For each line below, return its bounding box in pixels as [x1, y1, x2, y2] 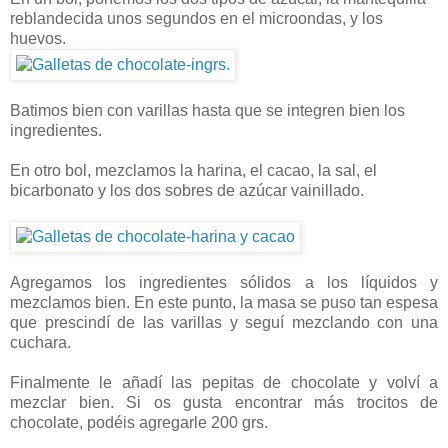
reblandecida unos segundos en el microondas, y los [10, 10, 383, 28]
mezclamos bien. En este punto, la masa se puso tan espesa [10, 294, 438, 312]
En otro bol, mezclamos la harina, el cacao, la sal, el [10, 162, 377, 180]
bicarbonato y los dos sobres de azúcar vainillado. [10, 182, 364, 200]
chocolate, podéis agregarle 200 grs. [10, 414, 268, 432]
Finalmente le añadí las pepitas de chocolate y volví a [10, 374, 438, 392]
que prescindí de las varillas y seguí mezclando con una [10, 314, 438, 332]
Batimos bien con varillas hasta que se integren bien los [10, 102, 405, 120]
